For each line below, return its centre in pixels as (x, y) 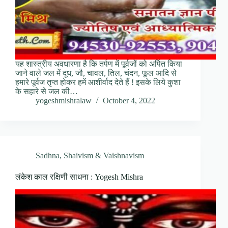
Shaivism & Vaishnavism (104, 156)
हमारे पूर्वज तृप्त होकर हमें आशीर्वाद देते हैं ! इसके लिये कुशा (98, 82)
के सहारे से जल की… (47, 92)
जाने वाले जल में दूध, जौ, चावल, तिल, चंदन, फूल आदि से (96, 73)
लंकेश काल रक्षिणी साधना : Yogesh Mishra (79, 177)
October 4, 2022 (129, 101)
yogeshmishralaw (64, 101)
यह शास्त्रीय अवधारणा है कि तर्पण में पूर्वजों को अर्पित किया (99, 64)
